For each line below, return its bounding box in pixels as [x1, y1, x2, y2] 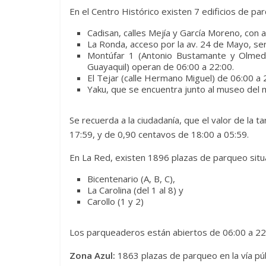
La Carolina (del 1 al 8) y [87, 183, 183, 196]
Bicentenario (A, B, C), [87, 172, 175, 185]
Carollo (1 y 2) [87, 195, 144, 207]
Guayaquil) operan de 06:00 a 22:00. [87, 60, 234, 72]
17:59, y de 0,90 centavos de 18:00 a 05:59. [69, 128, 249, 140]
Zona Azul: [69, 249, 115, 261]
